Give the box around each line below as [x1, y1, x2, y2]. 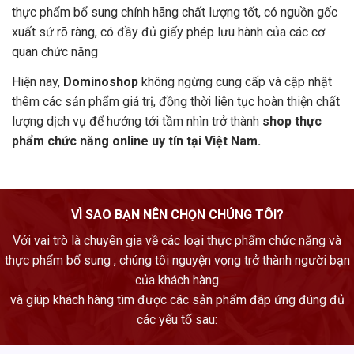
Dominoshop [63, 73, 141, 89]
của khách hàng [135, 272, 219, 288]
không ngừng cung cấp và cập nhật [141, 73, 332, 89]
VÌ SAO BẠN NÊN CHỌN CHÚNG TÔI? [70, 206, 284, 222]
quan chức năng [12, 43, 98, 59]
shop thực [262, 113, 322, 129]
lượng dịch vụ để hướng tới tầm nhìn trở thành [12, 113, 262, 129]
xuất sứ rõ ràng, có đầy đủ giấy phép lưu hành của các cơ [12, 24, 325, 40]
